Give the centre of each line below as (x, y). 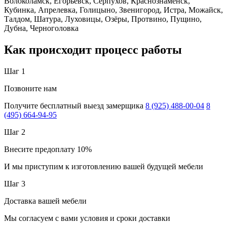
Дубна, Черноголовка (41, 28)
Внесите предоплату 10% (48, 149)
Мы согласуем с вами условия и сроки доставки (87, 218)
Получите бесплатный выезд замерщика (74, 106)
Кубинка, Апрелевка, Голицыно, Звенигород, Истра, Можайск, (113, 10)
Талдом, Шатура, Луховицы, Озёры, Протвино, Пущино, (103, 19)
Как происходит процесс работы (93, 50)
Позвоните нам (30, 88)
